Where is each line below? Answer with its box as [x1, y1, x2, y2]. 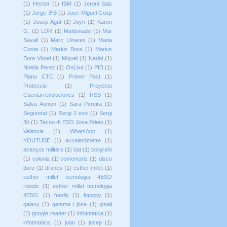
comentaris [60, 155, 88, 162]
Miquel [62, 55, 78, 61]
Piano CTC [23, 73, 53, 80]
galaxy [23, 201, 40, 207]
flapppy [83, 192, 101, 198]
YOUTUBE [23, 137, 50, 143]
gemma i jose [52, 201, 87, 207]
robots [23, 182, 39, 189]
